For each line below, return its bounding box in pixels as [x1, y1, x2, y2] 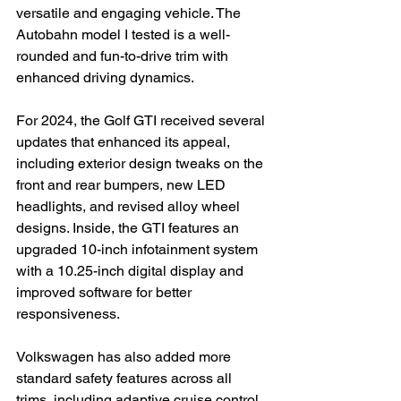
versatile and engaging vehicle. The [16, 4, 244, 22]
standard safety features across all [16, 370, 235, 388]
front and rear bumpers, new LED [16, 176, 229, 194]
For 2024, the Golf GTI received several [16, 112, 269, 130]
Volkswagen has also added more [16, 348, 235, 366]
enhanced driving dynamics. [16, 69, 194, 87]
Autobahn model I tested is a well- [16, 26, 230, 44]
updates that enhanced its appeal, [16, 133, 234, 151]
